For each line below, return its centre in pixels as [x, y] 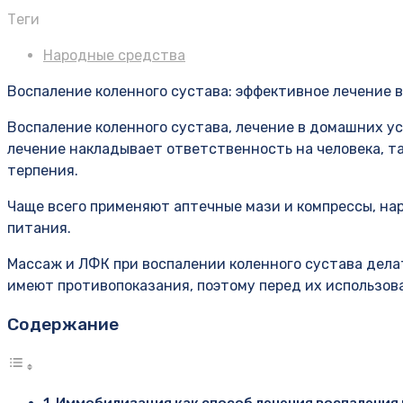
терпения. [43, 171]
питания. [39, 228]
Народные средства [114, 56]
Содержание [63, 325]
